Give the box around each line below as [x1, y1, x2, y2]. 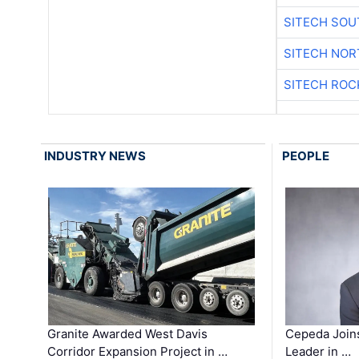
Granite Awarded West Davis [47, 326, 208, 342]
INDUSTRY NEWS [44, 148, 147, 164]
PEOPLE [281, 148, 329, 164]
